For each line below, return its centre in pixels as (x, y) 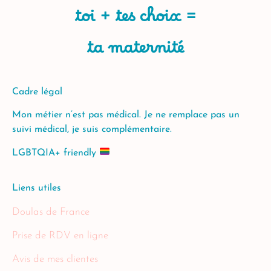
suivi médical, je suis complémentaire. (92, 130)
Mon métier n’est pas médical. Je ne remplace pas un (126, 115)
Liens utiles (37, 188)
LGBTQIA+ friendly (54, 153)
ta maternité (135, 52)
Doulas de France (51, 212)
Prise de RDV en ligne (60, 236)
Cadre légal (37, 92)
